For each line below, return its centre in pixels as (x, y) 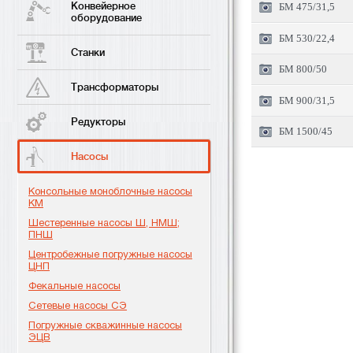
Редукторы (98, 122)
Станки (88, 52)
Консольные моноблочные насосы (110, 191)
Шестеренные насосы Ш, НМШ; (104, 223)
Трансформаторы (115, 87)
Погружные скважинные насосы (105, 325)
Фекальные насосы (74, 286)
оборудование (106, 18)
